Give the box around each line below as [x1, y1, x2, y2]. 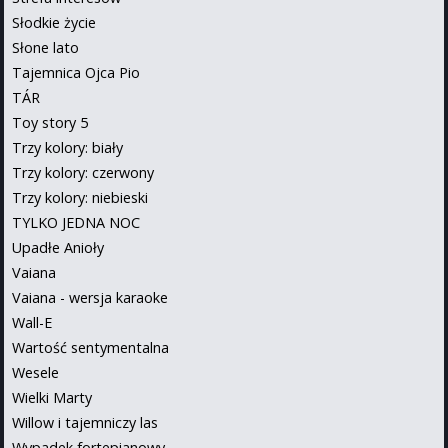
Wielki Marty [12, 387, 92, 407]
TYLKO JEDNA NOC [12, 212, 140, 232]
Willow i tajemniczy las [12, 412, 158, 432]
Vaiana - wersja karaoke [12, 287, 168, 307]
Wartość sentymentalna [12, 337, 169, 357]
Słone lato [12, 37, 79, 57]
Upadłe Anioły [12, 237, 104, 257]
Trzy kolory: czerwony [12, 162, 154, 182]
